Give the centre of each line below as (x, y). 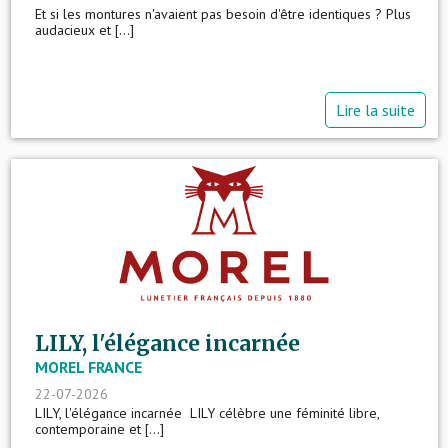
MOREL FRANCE (88, 367)
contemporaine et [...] (99, 429)
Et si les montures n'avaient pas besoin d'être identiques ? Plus (222, 14)
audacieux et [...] (84, 30)
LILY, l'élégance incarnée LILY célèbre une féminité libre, (206, 413)
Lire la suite (375, 110)
